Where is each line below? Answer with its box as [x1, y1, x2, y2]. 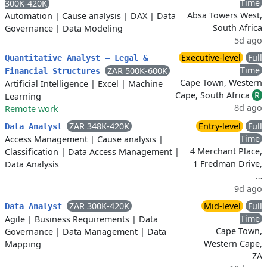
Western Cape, [204, 238, 262, 249]
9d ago [234, 183, 262, 194]
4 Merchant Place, [190, 145, 262, 157]
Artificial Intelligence [5, 78, 88, 89]
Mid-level [204, 200, 241, 212]
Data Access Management [68, 146, 172, 157]
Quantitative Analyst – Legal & [5, 53, 148, 63]
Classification [5, 146, 58, 157]
